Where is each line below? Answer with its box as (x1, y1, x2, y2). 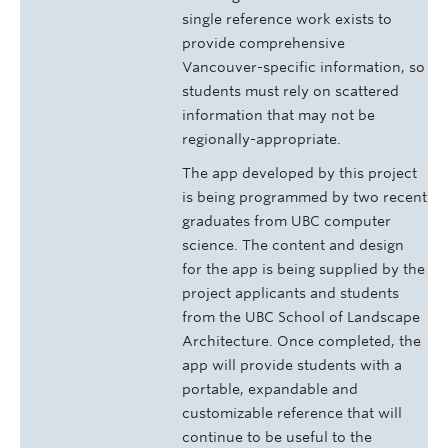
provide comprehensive (182, 35, 345, 52)
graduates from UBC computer (182, 213, 391, 230)
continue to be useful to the (182, 429, 372, 446)
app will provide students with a (182, 357, 402, 374)
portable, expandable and (182, 381, 358, 398)
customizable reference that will (182, 405, 402, 422)
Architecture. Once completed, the (182, 333, 421, 350)
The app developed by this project (182, 165, 417, 182)
